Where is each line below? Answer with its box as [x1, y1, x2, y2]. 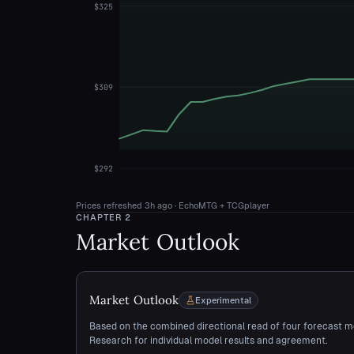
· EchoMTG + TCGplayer [172, 201, 269, 210]
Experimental [195, 296, 251, 305]
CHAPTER [76, 213, 126, 222]
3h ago [145, 201, 172, 210]
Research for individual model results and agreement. [89, 335, 327, 346]
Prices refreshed [76, 201, 145, 210]
